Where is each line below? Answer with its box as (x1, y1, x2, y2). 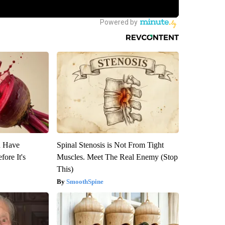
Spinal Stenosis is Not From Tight (56, 140, 164, 149)
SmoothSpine (66, 177, 103, 185)
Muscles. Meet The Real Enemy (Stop (56, 152, 178, 161)
